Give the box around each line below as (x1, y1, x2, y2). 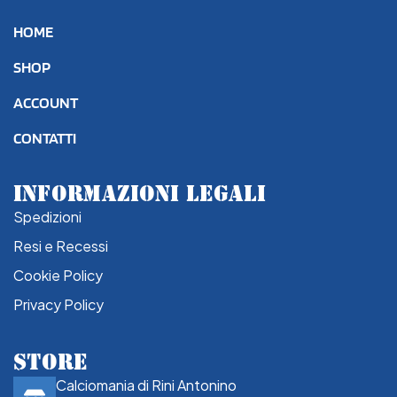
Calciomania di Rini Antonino (56, 375, 237, 394)
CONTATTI (13, 128, 76, 147)
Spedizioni (13, 206, 82, 226)
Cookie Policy (13, 265, 103, 284)
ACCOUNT (13, 92, 78, 112)
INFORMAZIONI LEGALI (13, 179, 266, 206)
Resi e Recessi (13, 236, 108, 255)
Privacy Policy (13, 294, 104, 314)
